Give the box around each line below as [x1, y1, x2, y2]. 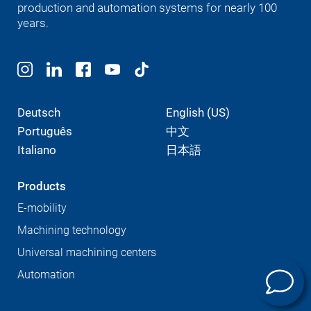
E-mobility [17, 201, 67, 215]
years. [17, 15, 51, 30]
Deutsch [17, 105, 60, 119]
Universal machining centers [17, 245, 156, 259]
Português [17, 124, 72, 138]
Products [17, 178, 66, 193]
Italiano [17, 142, 56, 157]
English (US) [166, 105, 230, 119]
